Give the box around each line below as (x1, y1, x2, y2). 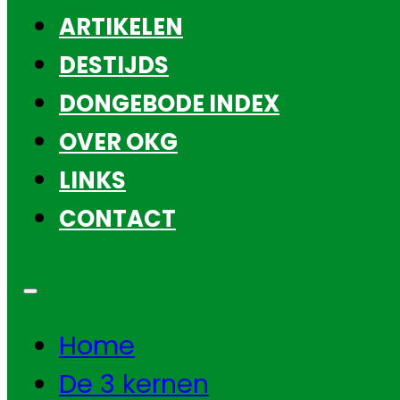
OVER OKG (59, 125, 178, 158)
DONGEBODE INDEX (59, 87, 279, 120)
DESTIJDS (59, 48, 169, 81)
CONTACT (59, 202, 176, 235)
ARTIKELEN (59, 10, 183, 43)
